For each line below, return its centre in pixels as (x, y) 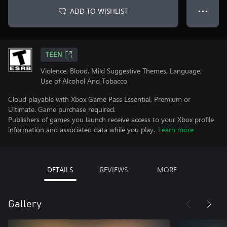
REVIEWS (113, 169)
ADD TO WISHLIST (99, 11)
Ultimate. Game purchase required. (62, 109)
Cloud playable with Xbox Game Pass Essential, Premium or (99, 99)
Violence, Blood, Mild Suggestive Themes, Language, (121, 71)
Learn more (176, 129)
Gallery (25, 204)
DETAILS (60, 169)
